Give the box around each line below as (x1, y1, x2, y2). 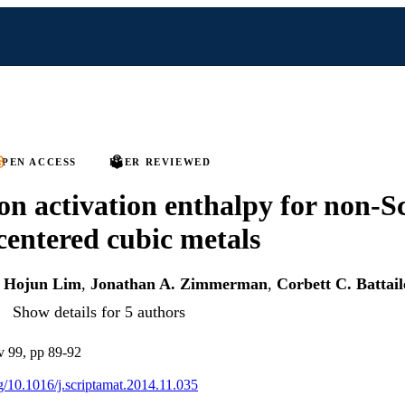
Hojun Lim (4, 275, 81, 294)
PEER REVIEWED (108, 156, 212, 167)
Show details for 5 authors (13, 302, 185, 321)
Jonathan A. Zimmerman (90, 275, 268, 294)
